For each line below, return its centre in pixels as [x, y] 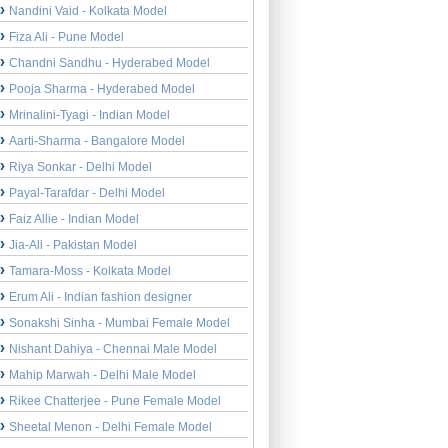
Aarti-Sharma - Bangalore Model [97, 140]
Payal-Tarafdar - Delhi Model [87, 192]
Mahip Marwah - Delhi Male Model [103, 374]
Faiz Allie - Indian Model [74, 218]
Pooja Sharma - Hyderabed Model [102, 88]
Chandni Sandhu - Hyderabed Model [110, 62]
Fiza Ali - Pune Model [67, 36]
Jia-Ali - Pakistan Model [73, 244]
